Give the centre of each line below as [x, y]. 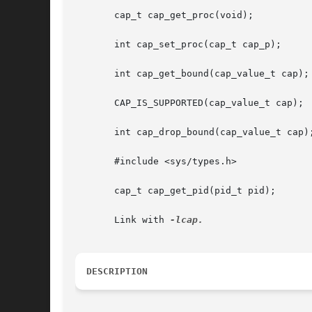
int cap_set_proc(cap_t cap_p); [178, 45]
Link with [123, 220]
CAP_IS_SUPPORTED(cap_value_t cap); [189, 103]
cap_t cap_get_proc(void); [164, 15]
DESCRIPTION [117, 272]
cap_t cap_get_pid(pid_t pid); [175, 191]
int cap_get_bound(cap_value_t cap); [192, 74]
